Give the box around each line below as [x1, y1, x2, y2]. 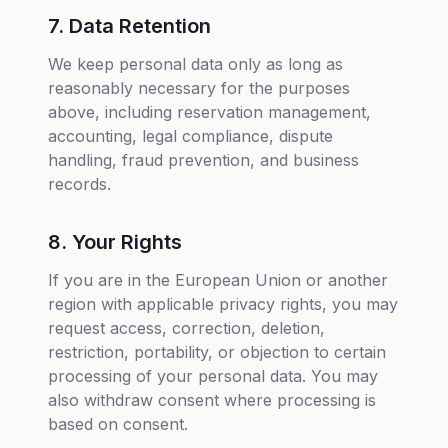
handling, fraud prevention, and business [48, 150, 359, 170]
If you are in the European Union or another [48, 270, 388, 290]
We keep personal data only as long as [48, 54, 343, 74]
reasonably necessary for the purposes [48, 78, 350, 98]
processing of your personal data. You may [48, 366, 378, 386]
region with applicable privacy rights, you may [48, 294, 398, 314]
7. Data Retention [48, 14, 211, 38]
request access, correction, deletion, [48, 318, 325, 338]
